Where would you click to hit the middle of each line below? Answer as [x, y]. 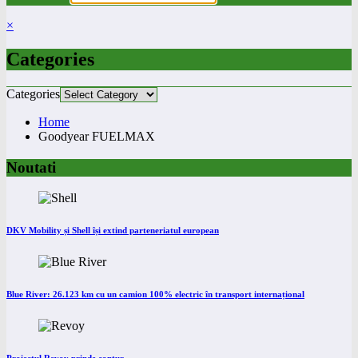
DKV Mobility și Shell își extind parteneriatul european [113, 231]
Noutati [31, 167]
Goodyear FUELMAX [97, 136]
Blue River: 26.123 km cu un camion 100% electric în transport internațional [155, 294]
